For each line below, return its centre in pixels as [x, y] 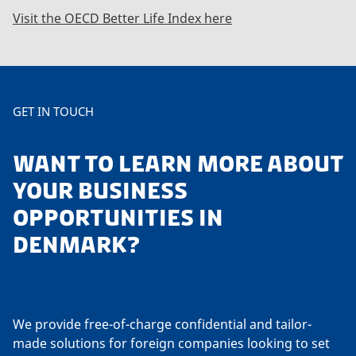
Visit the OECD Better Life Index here [122, 18]
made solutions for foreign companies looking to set [171, 344]
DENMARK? [76, 245]
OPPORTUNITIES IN [118, 218]
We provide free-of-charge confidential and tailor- [162, 325]
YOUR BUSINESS [100, 191]
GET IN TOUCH [53, 111]
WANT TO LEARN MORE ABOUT [178, 164]
